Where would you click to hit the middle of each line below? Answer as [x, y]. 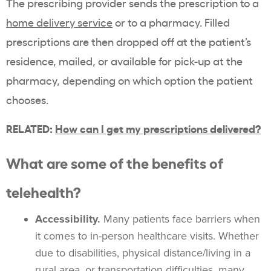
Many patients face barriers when [180, 219]
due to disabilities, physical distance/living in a [143, 253]
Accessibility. [68, 219]
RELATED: [31, 128]
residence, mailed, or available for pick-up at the [124, 61]
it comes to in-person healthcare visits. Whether [147, 236]
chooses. [27, 100]
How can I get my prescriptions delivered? [158, 128]
